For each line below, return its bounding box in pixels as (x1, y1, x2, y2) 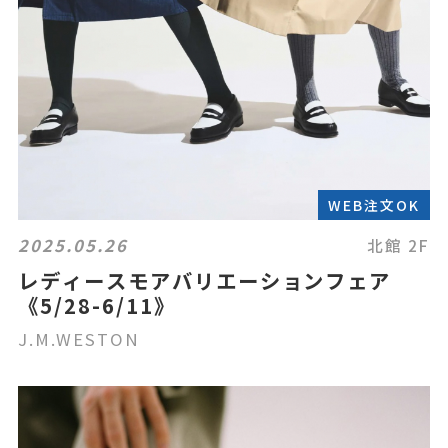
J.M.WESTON (18, 327, 140, 352)
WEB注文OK (328, 195, 420, 216)
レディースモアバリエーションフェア (18, 265, 392, 296)
